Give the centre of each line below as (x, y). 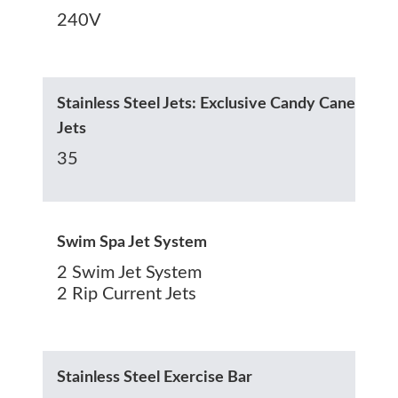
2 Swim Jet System (129, 272)
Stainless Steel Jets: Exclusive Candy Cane (206, 103)
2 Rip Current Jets (127, 294)
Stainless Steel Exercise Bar (155, 377)
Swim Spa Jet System (132, 242)
